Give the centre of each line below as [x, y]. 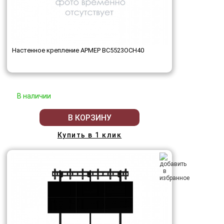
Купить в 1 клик [89, 135]
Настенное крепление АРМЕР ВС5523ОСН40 [78, 50]
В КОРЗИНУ [89, 117]
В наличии [34, 96]
